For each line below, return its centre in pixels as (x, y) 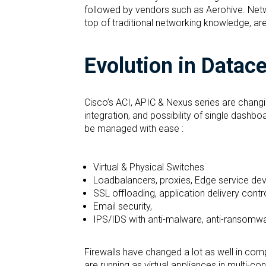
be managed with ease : (134, 129)
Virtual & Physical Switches (149, 167)
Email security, (123, 207)
